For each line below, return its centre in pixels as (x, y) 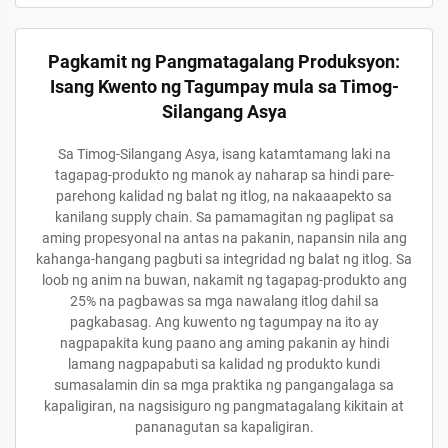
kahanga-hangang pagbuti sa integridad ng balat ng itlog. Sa (224, 259)
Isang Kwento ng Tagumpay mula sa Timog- (224, 86)
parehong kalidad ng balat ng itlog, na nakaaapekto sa (224, 196)
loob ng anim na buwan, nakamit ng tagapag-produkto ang (224, 280)
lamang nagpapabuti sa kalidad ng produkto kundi (224, 364)
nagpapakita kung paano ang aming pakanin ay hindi (224, 343)
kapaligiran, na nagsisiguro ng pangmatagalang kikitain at (224, 406)
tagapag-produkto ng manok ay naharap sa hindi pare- (224, 175)
